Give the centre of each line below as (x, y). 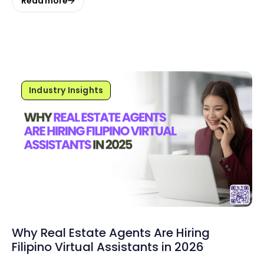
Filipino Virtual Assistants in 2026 (108, 247)
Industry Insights (66, 90)
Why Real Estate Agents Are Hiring (111, 232)
